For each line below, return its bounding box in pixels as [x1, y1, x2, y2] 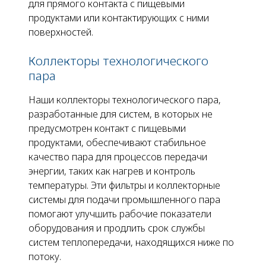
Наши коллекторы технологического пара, [28, 93, 221, 106]
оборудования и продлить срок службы [28, 221, 205, 235]
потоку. [28, 250, 61, 263]
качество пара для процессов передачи [28, 150, 207, 163]
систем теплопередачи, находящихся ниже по [28, 236, 234, 249]
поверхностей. [28, 26, 93, 39]
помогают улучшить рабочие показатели [28, 207, 211, 220]
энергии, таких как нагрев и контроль [28, 164, 195, 178]
